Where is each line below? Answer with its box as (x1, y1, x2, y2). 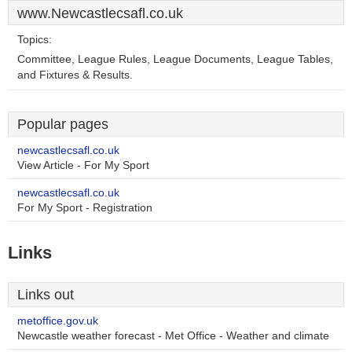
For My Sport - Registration (17, 202, 152, 214)
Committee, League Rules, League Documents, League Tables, (17, 53, 333, 65)
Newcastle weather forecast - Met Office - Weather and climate (17, 330, 329, 342)
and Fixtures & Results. (17, 69, 133, 81)
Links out (17, 287, 74, 302)
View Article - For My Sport (17, 159, 149, 171)
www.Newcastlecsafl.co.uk (17, 5, 183, 21)
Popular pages (17, 116, 108, 132)
